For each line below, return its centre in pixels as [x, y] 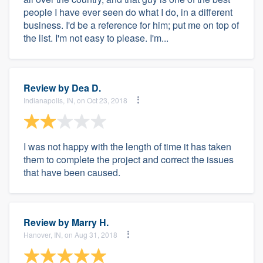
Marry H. [90, 222]
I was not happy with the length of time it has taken [127, 146]
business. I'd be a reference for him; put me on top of [131, 25]
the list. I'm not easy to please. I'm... [96, 38]
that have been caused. [72, 172]
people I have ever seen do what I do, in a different [128, 12]
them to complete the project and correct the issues [129, 159]
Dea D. [86, 88]
